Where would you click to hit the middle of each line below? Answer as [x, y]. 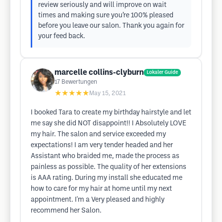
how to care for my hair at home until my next [101, 189]
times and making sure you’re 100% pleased [106, 16]
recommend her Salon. [66, 211]
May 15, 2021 [108, 93]
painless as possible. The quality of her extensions [109, 167]
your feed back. [62, 36]
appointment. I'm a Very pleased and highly [98, 200]
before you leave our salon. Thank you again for [111, 26]
